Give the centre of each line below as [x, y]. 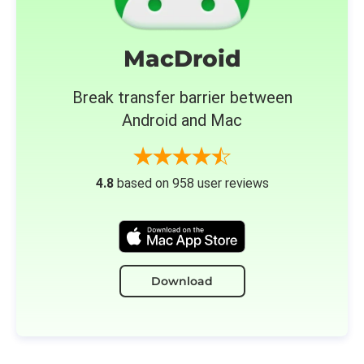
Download [182, 281]
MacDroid [182, 58]
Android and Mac [182, 120]
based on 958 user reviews [191, 183]
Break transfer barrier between [182, 97]
